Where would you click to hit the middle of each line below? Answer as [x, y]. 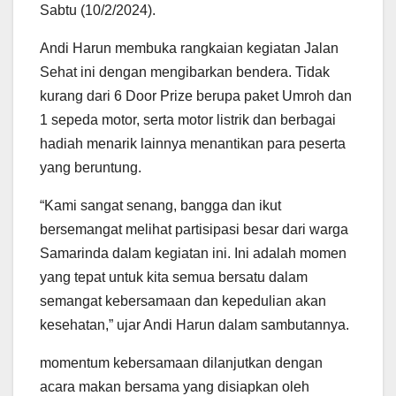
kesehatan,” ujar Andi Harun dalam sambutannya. [194, 324]
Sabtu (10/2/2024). [98, 10]
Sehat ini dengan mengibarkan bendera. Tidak [185, 72]
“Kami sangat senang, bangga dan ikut [160, 205]
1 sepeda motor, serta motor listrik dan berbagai [188, 119]
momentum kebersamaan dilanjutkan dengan [181, 362]
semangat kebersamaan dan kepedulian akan [183, 301]
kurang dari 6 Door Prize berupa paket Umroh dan [196, 95]
